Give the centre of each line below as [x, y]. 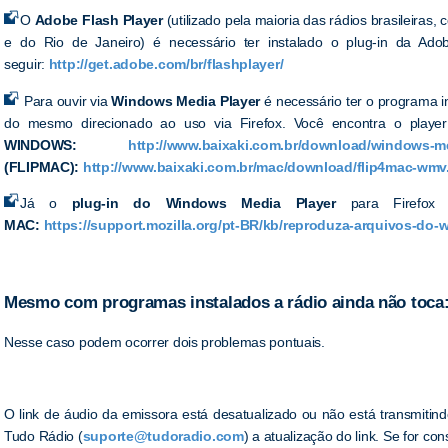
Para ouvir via [66, 100]
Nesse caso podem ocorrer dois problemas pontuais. [164, 341]
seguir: [26, 64]
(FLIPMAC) [39, 166]
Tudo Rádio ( [43, 436]
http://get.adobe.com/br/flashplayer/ [166, 64]
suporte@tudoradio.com [163, 436]
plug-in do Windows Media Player [203, 203]
